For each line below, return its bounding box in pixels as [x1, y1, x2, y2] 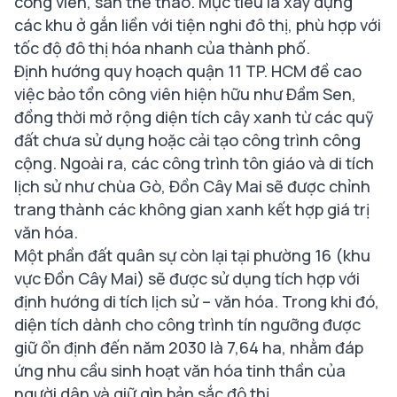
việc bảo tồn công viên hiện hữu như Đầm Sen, [14, 83, 356, 105]
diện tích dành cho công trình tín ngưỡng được [14, 314, 361, 336]
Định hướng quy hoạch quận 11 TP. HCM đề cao [14, 60, 362, 82]
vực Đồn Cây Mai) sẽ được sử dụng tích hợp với [14, 268, 360, 290]
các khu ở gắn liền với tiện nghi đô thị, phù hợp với [14, 14, 381, 36]
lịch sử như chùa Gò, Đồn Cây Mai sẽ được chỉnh [14, 175, 370, 198]
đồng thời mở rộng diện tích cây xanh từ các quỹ [14, 106, 374, 128]
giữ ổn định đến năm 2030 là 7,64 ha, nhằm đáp [14, 337, 363, 359]
